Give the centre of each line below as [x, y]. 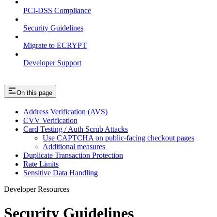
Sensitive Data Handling [61, 173]
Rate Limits [41, 164]
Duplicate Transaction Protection [73, 155]
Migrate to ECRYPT [55, 46]
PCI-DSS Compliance [57, 11]
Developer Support [52, 63]
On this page [34, 93]
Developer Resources [37, 189]
